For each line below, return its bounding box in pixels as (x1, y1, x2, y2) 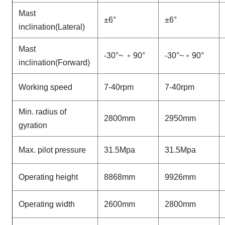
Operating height (19, 173, 78, 181)
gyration (19, 121, 47, 130)
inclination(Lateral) (19, 23, 85, 31)
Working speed (19, 83, 72, 91)
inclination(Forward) (19, 58, 90, 67)
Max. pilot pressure (19, 146, 86, 154)
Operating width (19, 200, 75, 208)
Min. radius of (19, 107, 66, 116)
